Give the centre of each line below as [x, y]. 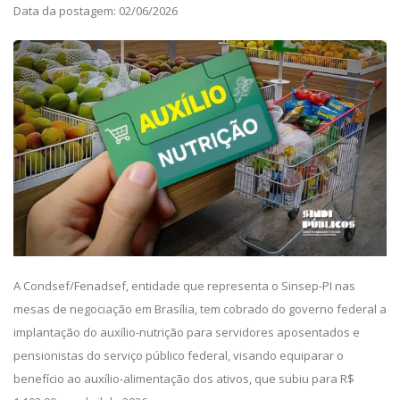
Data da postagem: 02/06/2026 [96, 11]
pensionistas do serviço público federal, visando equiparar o [179, 356]
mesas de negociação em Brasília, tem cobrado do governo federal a [200, 309]
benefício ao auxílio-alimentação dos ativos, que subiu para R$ [184, 379]
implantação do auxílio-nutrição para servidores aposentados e [187, 333]
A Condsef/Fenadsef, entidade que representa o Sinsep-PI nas [184, 286]
